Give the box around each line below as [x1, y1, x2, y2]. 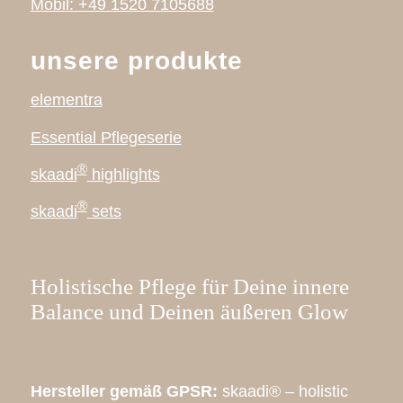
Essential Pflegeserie [30, 128, 182, 147]
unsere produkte [30, 47, 243, 76]
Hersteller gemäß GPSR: [30, 382, 222, 401]
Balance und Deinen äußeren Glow [30, 299, 348, 324]
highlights [86, 166, 160, 184]
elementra [30, 91, 103, 110]
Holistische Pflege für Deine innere [30, 273, 349, 299]
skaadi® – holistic [221, 382, 348, 401]
